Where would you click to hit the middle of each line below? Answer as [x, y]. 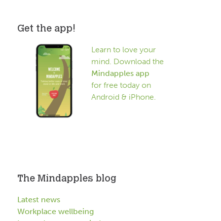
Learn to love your [124, 50]
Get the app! [46, 29]
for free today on [121, 85]
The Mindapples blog [67, 179]
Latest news [39, 200]
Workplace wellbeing [55, 212]
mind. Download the [128, 62]
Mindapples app [120, 74]
